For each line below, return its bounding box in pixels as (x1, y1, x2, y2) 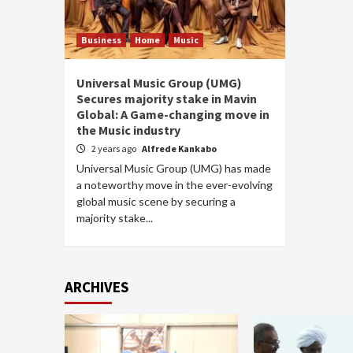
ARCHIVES (65, 277, 128, 296)
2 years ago (91, 143, 138, 154)
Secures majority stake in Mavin (76, 91, 257, 106)
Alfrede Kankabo (142, 143, 217, 154)
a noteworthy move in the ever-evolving (76, 178, 273, 191)
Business (81, 34, 121, 46)
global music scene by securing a (76, 195, 236, 208)
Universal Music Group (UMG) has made (76, 162, 271, 175)
